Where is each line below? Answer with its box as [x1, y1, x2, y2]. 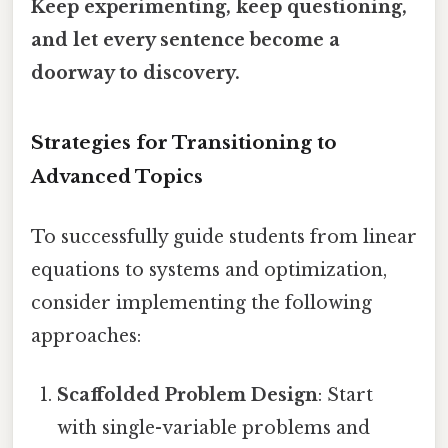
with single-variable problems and [57, 416, 371, 439]
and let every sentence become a [31, 28, 340, 51]
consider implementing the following [31, 291, 372, 314]
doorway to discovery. [31, 61, 240, 84]
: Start [318, 383, 374, 406]
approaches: [31, 324, 141, 347]
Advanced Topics [31, 165, 203, 189]
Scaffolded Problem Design [57, 383, 319, 406]
